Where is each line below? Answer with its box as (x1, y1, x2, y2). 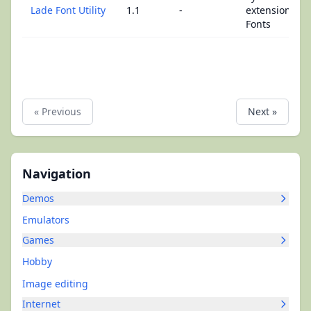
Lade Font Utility (31, 3, 106, 17)
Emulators (22, 213, 69, 226)
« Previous (34, 105, 81, 118)
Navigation (22, 165, 91, 182)
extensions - (246, 3, 302, 17)
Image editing (22, 277, 88, 290)
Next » (248, 105, 277, 118)
